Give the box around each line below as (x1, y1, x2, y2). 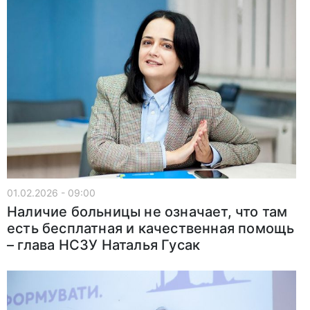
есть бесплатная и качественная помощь (7, 219, 295, 237)
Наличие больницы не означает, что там (7, 203, 288, 220)
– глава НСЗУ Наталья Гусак (7, 236, 201, 253)
